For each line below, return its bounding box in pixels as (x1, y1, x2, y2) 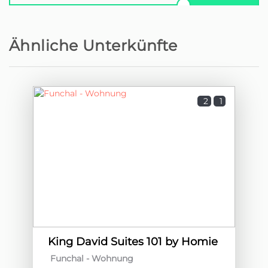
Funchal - (50, 253, 89, 264)
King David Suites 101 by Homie (47, 235, 218, 248)
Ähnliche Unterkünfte (9, 36, 178, 54)
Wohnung (91, 253, 133, 264)
